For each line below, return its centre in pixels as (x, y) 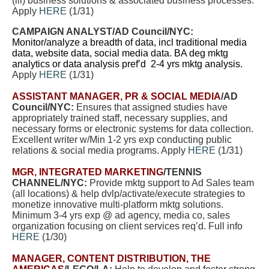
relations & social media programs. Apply (100, 150)
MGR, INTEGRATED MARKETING (88, 172)
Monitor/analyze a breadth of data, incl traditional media (129, 42)
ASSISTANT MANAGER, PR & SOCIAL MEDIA (116, 96)
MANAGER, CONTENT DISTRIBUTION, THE (111, 258)
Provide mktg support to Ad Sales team (171, 183)
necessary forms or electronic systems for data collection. (133, 129)
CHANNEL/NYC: (50, 183)
